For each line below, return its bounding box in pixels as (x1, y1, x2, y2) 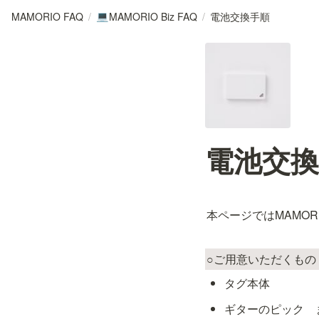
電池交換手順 (210, 9, 270, 23)
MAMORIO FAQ (11, 9, 83, 23)
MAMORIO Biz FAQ (109, 9, 197, 23)
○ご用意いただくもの (206, 251, 316, 267)
